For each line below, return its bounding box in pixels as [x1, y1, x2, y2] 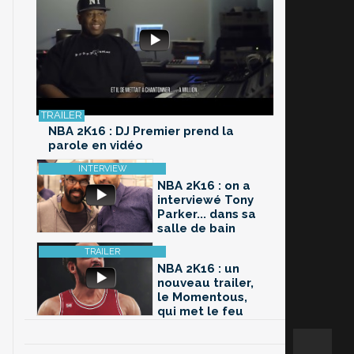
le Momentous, [157, 290, 247, 305]
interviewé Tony [157, 193, 254, 208]
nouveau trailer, [157, 276, 254, 291]
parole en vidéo [48, 138, 143, 153]
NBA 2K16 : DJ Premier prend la [48, 124, 234, 139]
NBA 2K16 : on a [157, 179, 250, 194]
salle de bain [157, 221, 235, 236]
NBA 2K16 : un [157, 262, 239, 277]
